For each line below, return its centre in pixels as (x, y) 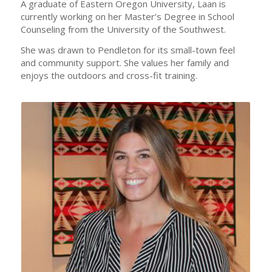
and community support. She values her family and (124, 62)
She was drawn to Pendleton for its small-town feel (127, 49)
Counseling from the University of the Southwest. (123, 29)
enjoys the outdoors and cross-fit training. (109, 75)
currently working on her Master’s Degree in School (127, 16)
